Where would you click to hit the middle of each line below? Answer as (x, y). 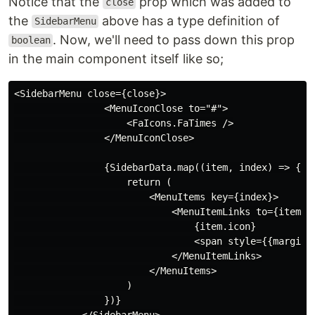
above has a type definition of (189, 20)
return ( (93, 182)
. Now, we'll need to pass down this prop (174, 39)
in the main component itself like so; (116, 58)
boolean (31, 40)
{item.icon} (135, 226)
